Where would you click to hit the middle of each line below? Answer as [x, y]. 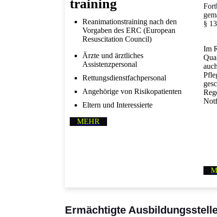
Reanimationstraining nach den [130, 21]
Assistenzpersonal [110, 64]
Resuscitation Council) [117, 39]
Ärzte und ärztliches [113, 55]
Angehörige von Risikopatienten [132, 91]
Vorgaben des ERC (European [129, 30]
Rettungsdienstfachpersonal [124, 77]
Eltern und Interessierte [118, 105]
